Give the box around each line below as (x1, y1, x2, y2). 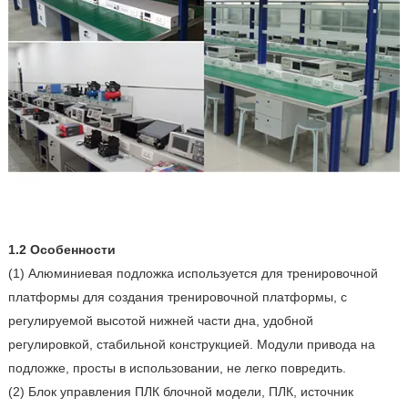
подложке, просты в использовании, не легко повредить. (7, 361, 346, 376)
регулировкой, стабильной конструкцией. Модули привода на (7, 337, 375, 352)
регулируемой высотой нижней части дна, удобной (7, 313, 313, 329)
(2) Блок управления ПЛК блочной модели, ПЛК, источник (7, 384, 353, 400)
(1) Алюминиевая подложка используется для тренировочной (7, 266, 378, 281)
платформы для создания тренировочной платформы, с (7, 290, 347, 305)
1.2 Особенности (7, 242, 116, 258)
